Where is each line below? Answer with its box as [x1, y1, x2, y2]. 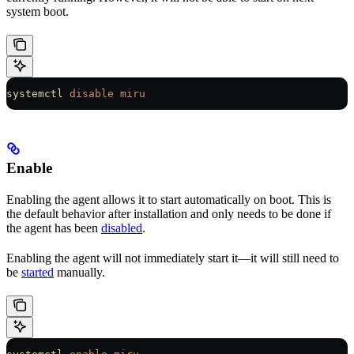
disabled [101, 221, 142, 235]
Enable [6, 160, 52, 177]
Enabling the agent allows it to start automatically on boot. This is [6, 193, 331, 207]
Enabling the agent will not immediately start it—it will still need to [6, 251, 339, 265]
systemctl [6, 87, 63, 100]
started [21, 265, 54, 280]
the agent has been [6, 221, 101, 235]
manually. [54, 265, 105, 280]
